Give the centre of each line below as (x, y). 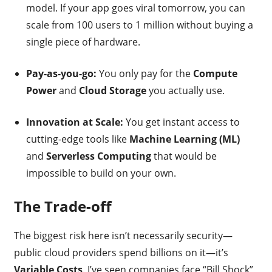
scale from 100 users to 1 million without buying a (139, 25)
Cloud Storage (112, 90)
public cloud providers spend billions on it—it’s (121, 252)
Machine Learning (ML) (184, 139)
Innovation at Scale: (74, 122)
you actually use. (185, 90)
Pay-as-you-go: (61, 73)
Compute (215, 73)
